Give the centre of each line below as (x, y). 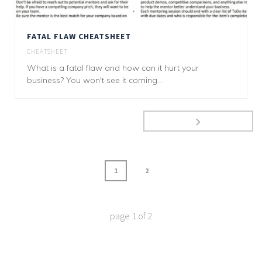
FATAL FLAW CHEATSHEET (79, 37)
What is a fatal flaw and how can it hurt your (113, 68)
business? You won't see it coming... (95, 80)
